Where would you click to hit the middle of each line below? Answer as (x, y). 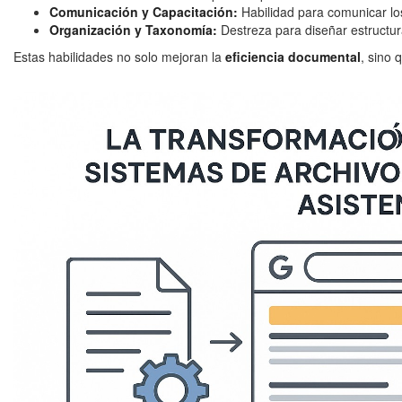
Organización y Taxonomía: (133, 30)
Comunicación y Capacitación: (144, 12)
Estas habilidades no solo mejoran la (119, 57)
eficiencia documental (293, 57)
